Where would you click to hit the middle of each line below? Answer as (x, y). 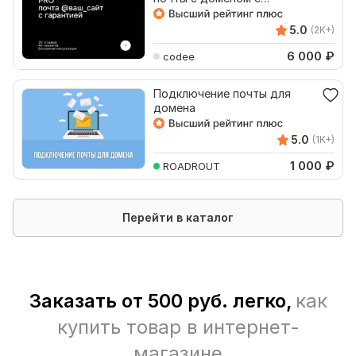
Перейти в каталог (178, 217)
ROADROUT (192, 166)
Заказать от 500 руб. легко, (161, 301)
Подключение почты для (222, 93)
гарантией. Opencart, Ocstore (234, 12)
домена (174, 108)
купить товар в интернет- (178, 327)
